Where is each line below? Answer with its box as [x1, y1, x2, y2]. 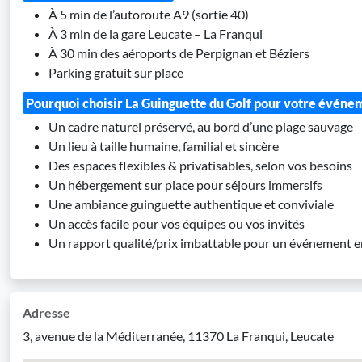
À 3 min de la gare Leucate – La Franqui [48, 26, 263, 41]
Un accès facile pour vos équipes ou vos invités [48, 216, 305, 231]
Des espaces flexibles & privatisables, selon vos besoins [48, 158, 352, 173]
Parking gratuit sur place [48, 65, 183, 80]
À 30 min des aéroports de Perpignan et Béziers [48, 45, 309, 61]
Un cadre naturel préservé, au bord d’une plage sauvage [48, 119, 353, 134]
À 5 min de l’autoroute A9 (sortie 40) [48, 6, 249, 22]
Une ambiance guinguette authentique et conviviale [48, 196, 334, 212]
